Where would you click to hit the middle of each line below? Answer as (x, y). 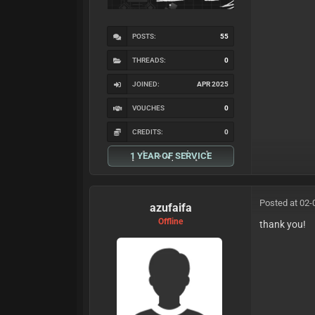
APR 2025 (213, 84)
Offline (171, 222)
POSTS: (144, 37)
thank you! (283, 225)
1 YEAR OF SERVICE (171, 156)
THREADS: (149, 60)
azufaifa (171, 208)
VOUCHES (149, 108)
